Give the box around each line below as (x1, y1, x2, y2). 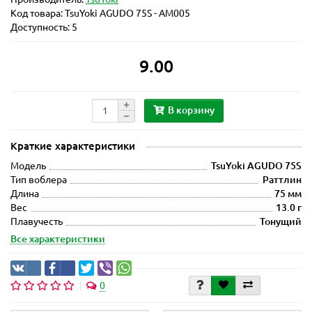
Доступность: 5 (10, 22, 77, 33)
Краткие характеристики (10, 140, 135, 153)
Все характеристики (10, 233, 105, 245)
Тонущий (260, 216, 302, 228)
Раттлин (263, 174, 302, 186)
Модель (10, 160, 46, 172)
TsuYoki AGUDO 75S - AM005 (65, 8, 190, 19)
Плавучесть (10, 216, 63, 228)
